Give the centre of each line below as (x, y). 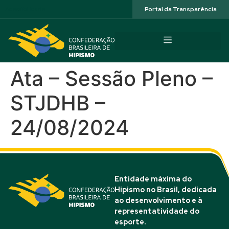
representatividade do (157, 211)
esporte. (130, 222)
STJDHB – (58, 103)
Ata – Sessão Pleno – (111, 78)
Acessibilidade (25, 9)
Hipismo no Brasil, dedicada (166, 190)
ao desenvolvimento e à (158, 200)
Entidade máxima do (153, 179)
